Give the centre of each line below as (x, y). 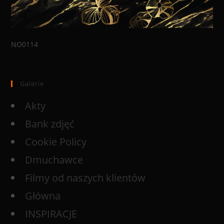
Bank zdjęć (50, 123)
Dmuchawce (54, 159)
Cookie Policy (56, 141)
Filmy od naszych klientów (85, 177)
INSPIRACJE (51, 213)
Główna (43, 195)
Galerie (32, 83)
